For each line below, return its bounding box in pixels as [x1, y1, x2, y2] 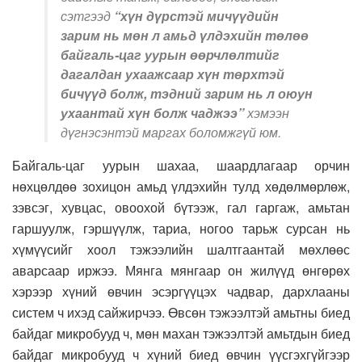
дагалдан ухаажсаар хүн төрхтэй [61, 65, 284, 84]
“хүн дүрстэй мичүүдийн [114, 6, 279, 26]
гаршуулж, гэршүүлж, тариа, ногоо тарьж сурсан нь [12, 219, 350, 238]
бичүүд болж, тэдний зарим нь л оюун [61, 84, 313, 103]
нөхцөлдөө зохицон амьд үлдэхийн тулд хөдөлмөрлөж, [12, 177, 350, 196]
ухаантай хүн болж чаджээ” [61, 103, 247, 123]
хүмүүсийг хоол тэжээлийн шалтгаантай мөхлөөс [12, 240, 350, 259]
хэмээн [247, 103, 289, 123]
